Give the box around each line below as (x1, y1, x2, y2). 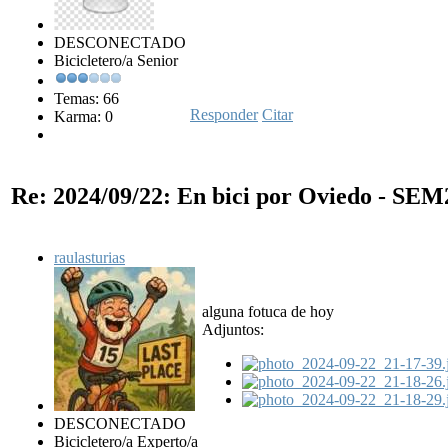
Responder (190, 106, 258, 124)
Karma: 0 (54, 108, 113, 126)
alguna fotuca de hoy (202, 303, 334, 321)
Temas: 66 (54, 90, 119, 108)
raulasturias (54, 249, 125, 267)
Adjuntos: (202, 321, 264, 339)
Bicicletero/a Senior (54, 52, 178, 70)
